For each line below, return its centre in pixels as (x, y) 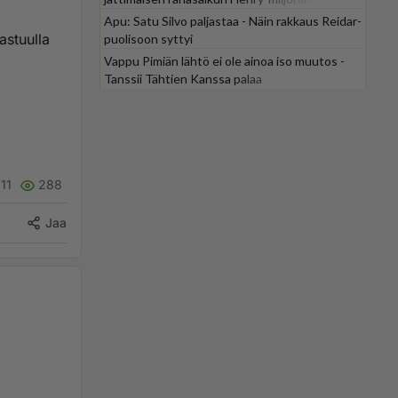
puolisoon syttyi (148, 39)
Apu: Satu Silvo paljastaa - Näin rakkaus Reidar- (233, 21)
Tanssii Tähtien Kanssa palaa (183, 79)
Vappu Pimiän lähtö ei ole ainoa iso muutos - (224, 61)
